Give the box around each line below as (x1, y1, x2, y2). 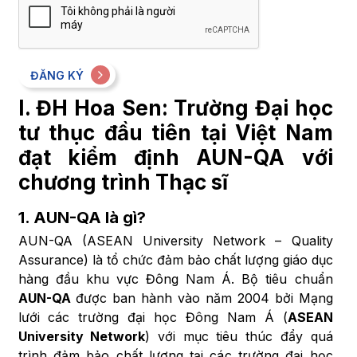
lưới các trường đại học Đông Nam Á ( (18, 308, 288, 325)
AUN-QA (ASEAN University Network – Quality (18, 232, 333, 249)
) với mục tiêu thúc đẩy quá (145, 328, 333, 344)
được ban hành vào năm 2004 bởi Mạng (70, 289, 333, 306)
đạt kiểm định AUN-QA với (18, 144, 333, 170)
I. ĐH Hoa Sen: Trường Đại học (18, 95, 333, 120)
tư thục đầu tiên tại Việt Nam (18, 120, 333, 145)
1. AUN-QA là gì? (18, 207, 146, 227)
